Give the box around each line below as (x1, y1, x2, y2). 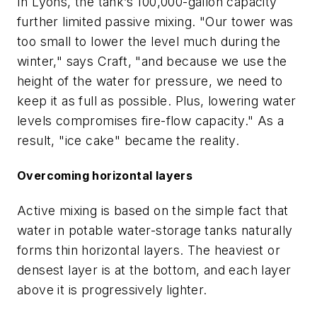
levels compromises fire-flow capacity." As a (17, 113, 284, 129)
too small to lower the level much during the (17, 34, 281, 50)
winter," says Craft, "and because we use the (17, 54, 287, 69)
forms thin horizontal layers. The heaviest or (17, 242, 280, 258)
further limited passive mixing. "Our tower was (17, 14, 294, 30)
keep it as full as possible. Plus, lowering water (17, 93, 296, 109)
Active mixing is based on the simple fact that (17, 202, 289, 218)
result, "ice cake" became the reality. (17, 133, 240, 149)
